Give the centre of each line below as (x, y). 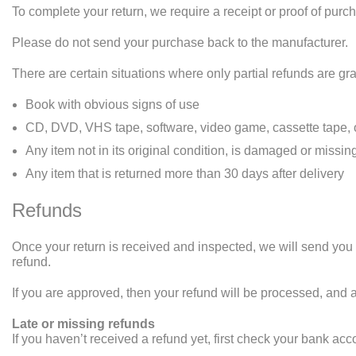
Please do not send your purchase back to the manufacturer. (180, 43)
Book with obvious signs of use (112, 104)
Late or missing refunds (83, 324)
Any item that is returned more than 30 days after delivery (185, 174)
